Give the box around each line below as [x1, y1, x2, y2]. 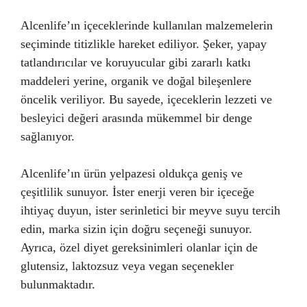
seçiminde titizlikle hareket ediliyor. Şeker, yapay [21, 37, 267, 51]
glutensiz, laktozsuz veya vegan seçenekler [21, 259, 234, 273]
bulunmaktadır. [21, 278, 95, 291]
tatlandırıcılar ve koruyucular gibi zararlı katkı [21, 56, 251, 69]
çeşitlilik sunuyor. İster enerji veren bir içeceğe [21, 185, 254, 199]
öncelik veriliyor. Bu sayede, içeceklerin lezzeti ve [21, 93, 272, 106]
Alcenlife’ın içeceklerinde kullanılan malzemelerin [21, 19, 273, 32]
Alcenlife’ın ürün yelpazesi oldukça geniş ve [21, 167, 243, 180]
